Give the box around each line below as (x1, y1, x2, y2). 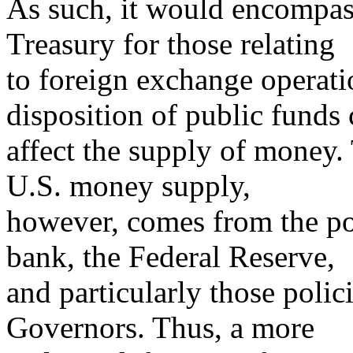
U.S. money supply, (6, 169, 251, 203)
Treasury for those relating (6, 27, 335, 61)
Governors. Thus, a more (6, 310, 314, 344)
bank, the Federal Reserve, (6, 240, 335, 273)
